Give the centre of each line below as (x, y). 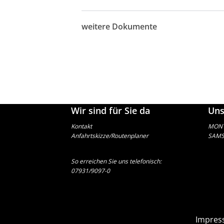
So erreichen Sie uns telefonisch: (116, 161)
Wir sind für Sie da (110, 111)
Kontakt (81, 126)
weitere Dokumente (119, 26)
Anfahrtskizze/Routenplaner (109, 136)
